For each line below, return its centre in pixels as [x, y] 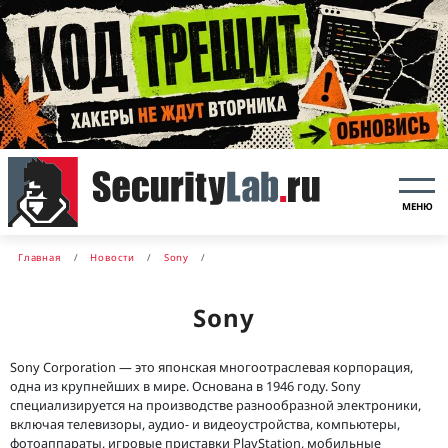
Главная [40, 257]
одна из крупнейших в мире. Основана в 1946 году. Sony [185, 385]
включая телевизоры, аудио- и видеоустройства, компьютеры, [205, 423]
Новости [113, 257]
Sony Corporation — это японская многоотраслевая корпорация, [211, 366]
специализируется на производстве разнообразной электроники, [215, 404]
